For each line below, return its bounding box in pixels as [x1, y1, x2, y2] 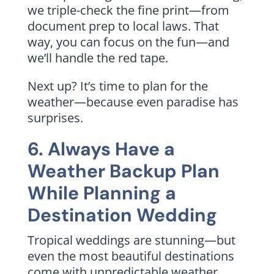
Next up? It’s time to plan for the [27, 77, 208, 94]
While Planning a [27, 180, 176, 205]
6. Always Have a [27, 136, 175, 161]
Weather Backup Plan [27, 158, 220, 183]
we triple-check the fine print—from [27, 1, 229, 18]
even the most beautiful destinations [27, 247, 234, 264]
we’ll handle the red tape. [27, 49, 168, 66]
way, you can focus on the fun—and [27, 33, 229, 50]
